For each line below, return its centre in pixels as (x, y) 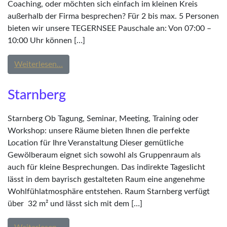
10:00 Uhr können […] (46, 41)
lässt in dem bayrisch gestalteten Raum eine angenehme (106, 179)
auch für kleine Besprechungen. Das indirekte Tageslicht (106, 167)
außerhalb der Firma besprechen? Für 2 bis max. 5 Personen (113, 16)
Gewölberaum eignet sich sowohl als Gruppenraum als (104, 155)
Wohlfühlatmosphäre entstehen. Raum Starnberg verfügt (109, 192)
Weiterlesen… (39, 64)
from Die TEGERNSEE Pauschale (120, 64)
